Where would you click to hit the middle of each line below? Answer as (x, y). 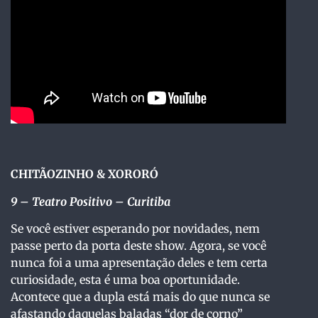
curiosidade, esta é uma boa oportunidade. (125, 280)
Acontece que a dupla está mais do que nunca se (140, 297)
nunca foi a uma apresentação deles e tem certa (139, 263)
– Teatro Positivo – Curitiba (95, 201)
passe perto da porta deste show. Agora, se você (138, 246)
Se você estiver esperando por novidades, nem (135, 229)
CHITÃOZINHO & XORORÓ (84, 174)
